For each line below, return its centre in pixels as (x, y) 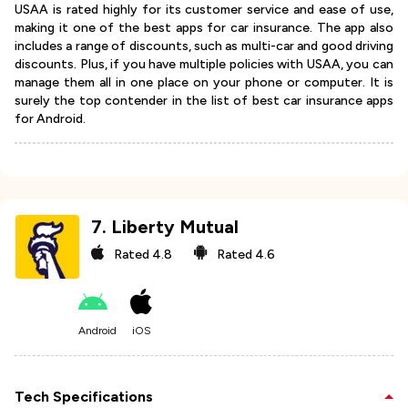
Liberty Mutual (175, 227)
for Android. (50, 119)
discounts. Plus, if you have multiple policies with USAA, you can (204, 65)
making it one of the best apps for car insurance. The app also (204, 28)
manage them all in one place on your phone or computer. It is (204, 83)
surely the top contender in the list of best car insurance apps (204, 101)
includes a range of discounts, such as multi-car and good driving (204, 46)
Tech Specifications (84, 397)
